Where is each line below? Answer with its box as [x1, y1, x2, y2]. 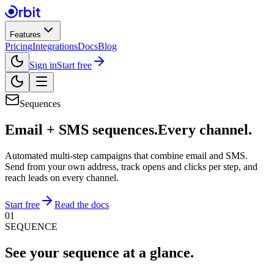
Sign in [29, 60, 57, 70]
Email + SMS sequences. [5, 121, 158, 138]
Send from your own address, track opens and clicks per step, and [5, 161, 257, 172]
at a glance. [123, 244, 194, 261]
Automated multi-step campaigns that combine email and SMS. [5, 150, 248, 161]
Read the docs [54, 199, 109, 210]
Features [10, 30, 41, 39]
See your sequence [5, 244, 119, 261]
